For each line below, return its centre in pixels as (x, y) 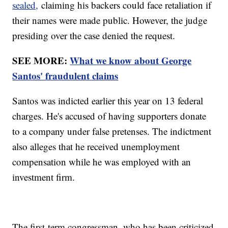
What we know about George (131, 61)
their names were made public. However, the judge (110, 20)
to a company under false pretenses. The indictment (112, 131)
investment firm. (45, 177)
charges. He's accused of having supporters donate (109, 116)
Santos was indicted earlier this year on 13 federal (108, 101)
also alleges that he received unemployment (96, 147)
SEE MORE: (41, 61)
